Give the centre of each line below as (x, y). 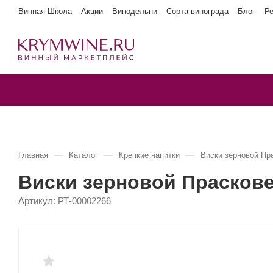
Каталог (83, 155)
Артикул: (37, 201)
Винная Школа (45, 11)
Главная (33, 155)
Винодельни (135, 11)
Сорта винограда (197, 11)
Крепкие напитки (149, 155)
